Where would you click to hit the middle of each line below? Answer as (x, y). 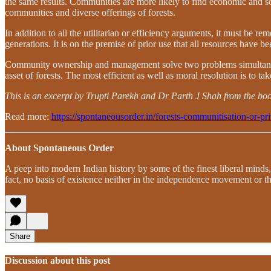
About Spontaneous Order (59, 148)
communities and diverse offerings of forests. (90, 12)
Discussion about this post (57, 260)
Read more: (28, 116)
